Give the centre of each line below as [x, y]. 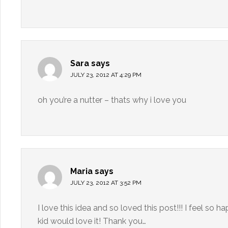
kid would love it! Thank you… [92, 221]
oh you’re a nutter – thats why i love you [112, 100]
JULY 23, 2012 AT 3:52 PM [106, 183]
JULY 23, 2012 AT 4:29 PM [106, 75]
